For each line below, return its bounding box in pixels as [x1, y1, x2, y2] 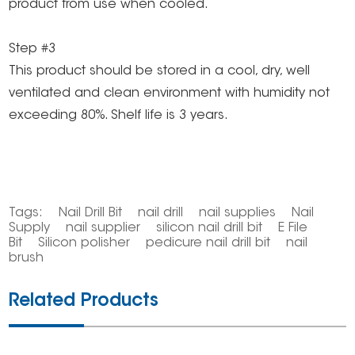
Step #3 [9, 42, 56, 55]
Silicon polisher [38, 236, 131, 250]
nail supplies [199, 206, 277, 219]
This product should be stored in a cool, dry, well [9, 64, 311, 78]
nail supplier [66, 221, 141, 235]
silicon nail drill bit [156, 221, 263, 235]
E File [278, 221, 308, 235]
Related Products [9, 292, 159, 311]
